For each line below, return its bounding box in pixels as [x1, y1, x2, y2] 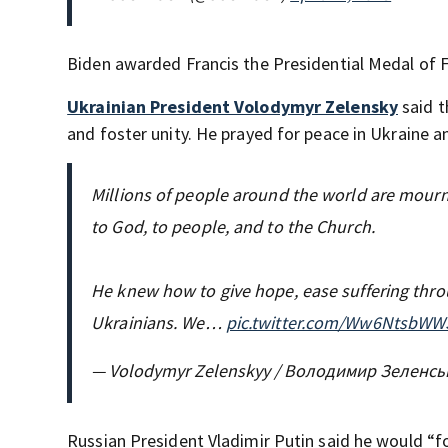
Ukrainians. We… [91, 311, 226, 335]
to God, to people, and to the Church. [91, 215, 375, 239]
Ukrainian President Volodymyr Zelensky [67, 95, 398, 119]
